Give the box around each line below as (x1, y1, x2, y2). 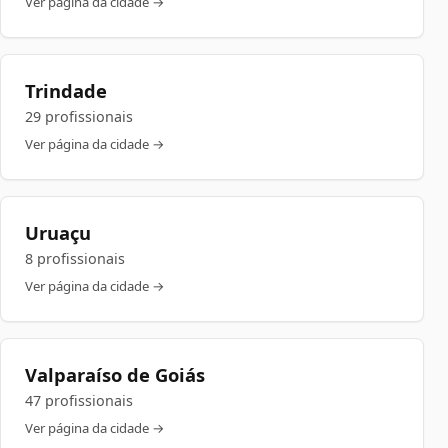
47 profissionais (25, 391, 133, 410)
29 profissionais (25, 107, 133, 126)
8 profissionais (25, 249, 125, 268)
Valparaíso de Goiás (25, 362, 205, 387)
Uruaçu (25, 220, 91, 245)
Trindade (25, 78, 107, 103)
